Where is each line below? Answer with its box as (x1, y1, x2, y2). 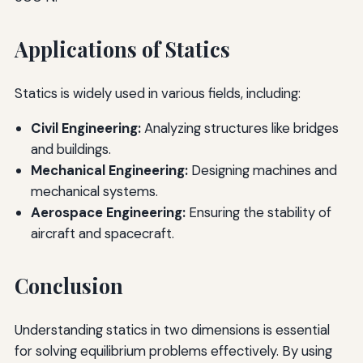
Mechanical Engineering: (30, 160, 188, 179)
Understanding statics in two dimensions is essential (14, 320, 330, 339)
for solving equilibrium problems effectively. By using (14, 341, 332, 360)
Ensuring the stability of (185, 203, 331, 221)
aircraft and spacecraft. (30, 224, 174, 242)
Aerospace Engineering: (30, 203, 186, 221)
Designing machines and (187, 160, 337, 179)
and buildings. (30, 139, 111, 158)
